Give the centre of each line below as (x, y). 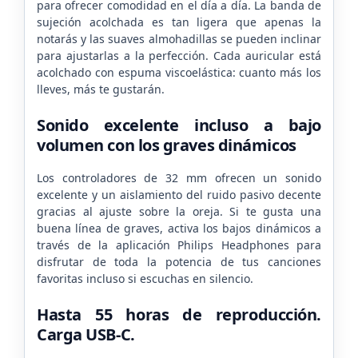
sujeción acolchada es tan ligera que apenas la (179, 22)
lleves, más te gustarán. (101, 89)
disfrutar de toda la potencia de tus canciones (179, 261)
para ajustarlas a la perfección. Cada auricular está (179, 55)
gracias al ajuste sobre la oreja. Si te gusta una (179, 211)
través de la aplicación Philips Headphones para (179, 245)
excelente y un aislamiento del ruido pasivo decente (179, 194)
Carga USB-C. (86, 334)
